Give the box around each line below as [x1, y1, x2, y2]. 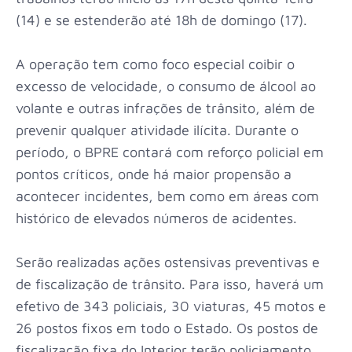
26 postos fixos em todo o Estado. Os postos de [16, 320, 318, 337]
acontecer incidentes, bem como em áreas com [16, 188, 319, 205]
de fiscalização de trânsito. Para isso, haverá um [16, 276, 324, 293]
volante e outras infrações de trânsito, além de [16, 100, 315, 117]
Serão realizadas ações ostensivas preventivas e [16, 254, 320, 271]
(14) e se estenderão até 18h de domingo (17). [16, 12, 307, 29]
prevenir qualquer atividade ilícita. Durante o [16, 122, 299, 139]
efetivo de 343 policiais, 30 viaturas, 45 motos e [16, 298, 326, 315]
